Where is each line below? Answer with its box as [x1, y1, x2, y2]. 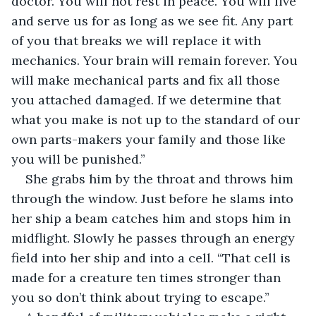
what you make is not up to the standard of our [11, 111, 303, 128]
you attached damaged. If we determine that [11, 91, 284, 108]
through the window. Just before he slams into [11, 190, 297, 207]
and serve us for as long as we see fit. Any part [11, 12, 296, 29]
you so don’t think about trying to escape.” [11, 288, 273, 305]
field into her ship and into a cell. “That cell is [11, 249, 294, 266]
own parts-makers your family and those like [11, 130, 289, 147]
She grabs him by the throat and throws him [25, 170, 297, 187]
